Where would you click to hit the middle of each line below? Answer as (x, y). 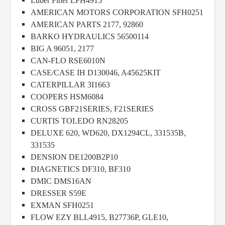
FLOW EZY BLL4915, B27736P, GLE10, (99, 217)
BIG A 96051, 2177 (62, 49)
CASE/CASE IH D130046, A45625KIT (96, 73)
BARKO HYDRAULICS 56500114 (90, 37)
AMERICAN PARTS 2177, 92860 (87, 25)
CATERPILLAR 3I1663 (70, 85)
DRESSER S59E (59, 193)
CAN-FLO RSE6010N (68, 61)
